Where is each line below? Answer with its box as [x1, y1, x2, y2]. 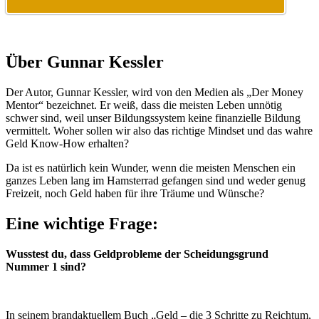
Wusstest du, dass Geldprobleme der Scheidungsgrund [6, 247, 268, 260]
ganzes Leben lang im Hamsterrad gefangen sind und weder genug [6, 174, 305, 187]
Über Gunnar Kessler [6, 53, 164, 72]
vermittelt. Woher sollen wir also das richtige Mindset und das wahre [6, 125, 313, 137]
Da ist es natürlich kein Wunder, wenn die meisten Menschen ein [6, 162, 296, 174]
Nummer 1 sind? [6, 260, 86, 273]
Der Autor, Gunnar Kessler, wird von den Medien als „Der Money [6, 86, 303, 99]
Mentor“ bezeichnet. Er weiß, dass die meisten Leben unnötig [6, 99, 282, 112]
